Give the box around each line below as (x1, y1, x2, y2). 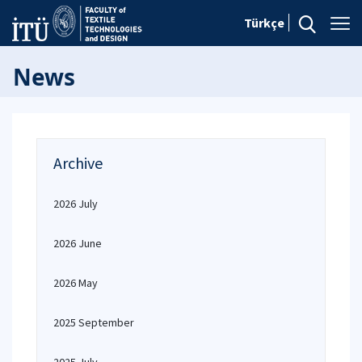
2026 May (53, 276, 98, 290)
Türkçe (244, 15, 284, 31)
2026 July (53, 196, 98, 211)
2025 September (53, 315, 134, 330)
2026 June (53, 236, 102, 250)
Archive (53, 153, 103, 173)
